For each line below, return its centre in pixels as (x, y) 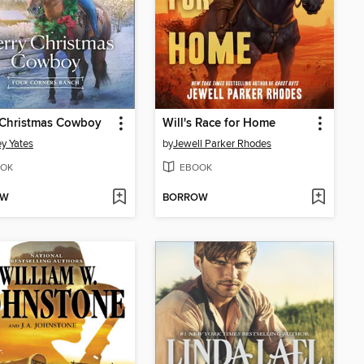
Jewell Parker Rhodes (222, 144)
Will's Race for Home (219, 124)
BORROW (185, 198)
